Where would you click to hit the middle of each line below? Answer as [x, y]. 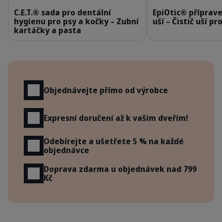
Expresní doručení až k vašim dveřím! [116, 118]
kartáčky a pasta [48, 30]
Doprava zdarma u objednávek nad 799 [120, 169]
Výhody [28, 67]
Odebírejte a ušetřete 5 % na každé [114, 141]
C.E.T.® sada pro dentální [62, 12]
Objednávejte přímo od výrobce [106, 90]
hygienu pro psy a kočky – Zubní [76, 21]
